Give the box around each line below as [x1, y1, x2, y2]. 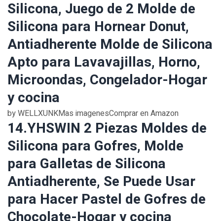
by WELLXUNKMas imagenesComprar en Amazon [7, 108, 179, 119]
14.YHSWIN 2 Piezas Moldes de [7, 118, 207, 139]
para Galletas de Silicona [7, 154, 166, 174]
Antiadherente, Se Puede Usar [7, 172, 195, 192]
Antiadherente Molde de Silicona [7, 35, 213, 55]
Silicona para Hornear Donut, [7, 17, 189, 37]
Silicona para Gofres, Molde [7, 136, 184, 156]
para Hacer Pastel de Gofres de [7, 189, 206, 210]
